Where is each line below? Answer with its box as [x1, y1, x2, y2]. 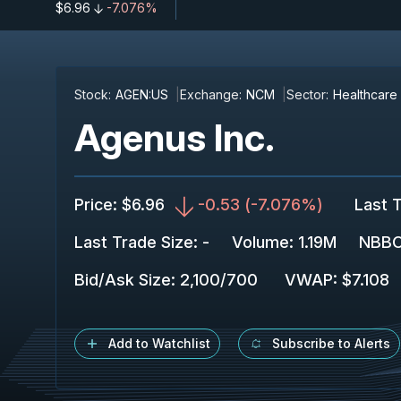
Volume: [232, 233, 294, 252]
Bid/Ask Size [74, 270, 171, 289]
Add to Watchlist [108, 336, 210, 351]
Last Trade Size [74, 233, 193, 252]
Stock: [74, 87, 111, 102]
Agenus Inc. [74, 115, 275, 160]
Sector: [286, 87, 328, 102]
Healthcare [333, 87, 397, 102]
